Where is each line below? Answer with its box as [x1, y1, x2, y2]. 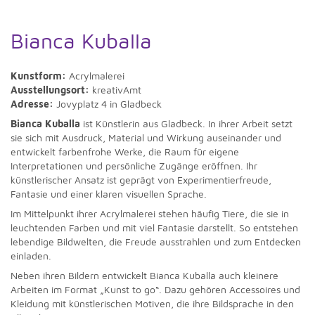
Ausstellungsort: [11, 84, 89, 96]
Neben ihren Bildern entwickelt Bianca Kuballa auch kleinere [11, 269, 278, 281]
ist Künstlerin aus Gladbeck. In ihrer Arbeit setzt [80, 117, 292, 129]
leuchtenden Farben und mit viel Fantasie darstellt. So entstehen [11, 221, 298, 233]
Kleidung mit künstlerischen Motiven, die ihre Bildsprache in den [11, 297, 294, 309]
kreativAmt [89, 84, 141, 96]
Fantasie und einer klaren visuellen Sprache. [11, 188, 207, 200]
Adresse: [11, 98, 53, 110]
